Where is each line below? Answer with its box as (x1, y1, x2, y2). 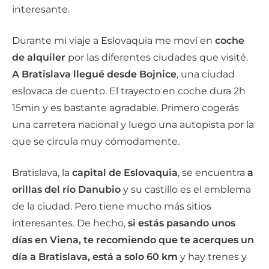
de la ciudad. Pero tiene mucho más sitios (12, 201, 211, 212)
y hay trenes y (178, 251, 247, 262)
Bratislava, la (12, 167, 72, 178)
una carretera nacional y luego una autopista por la (12, 119, 254, 130)
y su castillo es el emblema (121, 184, 251, 195)
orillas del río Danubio (12, 184, 121, 195)
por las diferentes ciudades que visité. (65, 52, 248, 63)
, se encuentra (178, 167, 247, 178)
